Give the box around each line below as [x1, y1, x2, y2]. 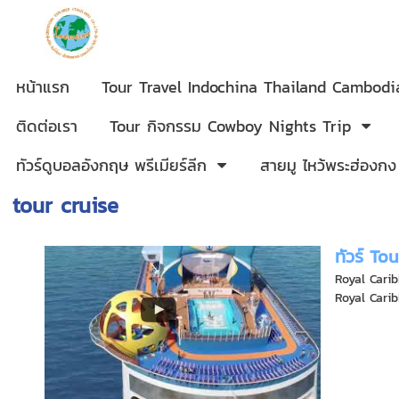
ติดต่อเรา [16, 114, 77, 138]
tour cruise [12, 190, 118, 221]
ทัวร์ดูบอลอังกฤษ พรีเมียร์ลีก [16, 153, 207, 177]
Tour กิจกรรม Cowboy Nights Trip [110, 114, 351, 138]
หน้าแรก [16, 75, 69, 99]
